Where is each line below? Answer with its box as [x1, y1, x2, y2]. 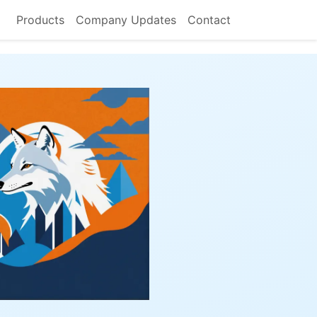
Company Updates [76, 13, 176, 27]
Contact [188, 13, 231, 27]
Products [16, 13, 64, 27]
